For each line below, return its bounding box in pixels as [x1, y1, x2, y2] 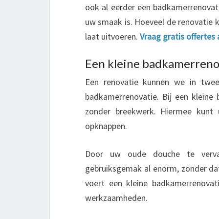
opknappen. [85, 120, 127, 131]
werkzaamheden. [85, 192, 148, 203]
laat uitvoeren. [85, 31, 140, 42]
